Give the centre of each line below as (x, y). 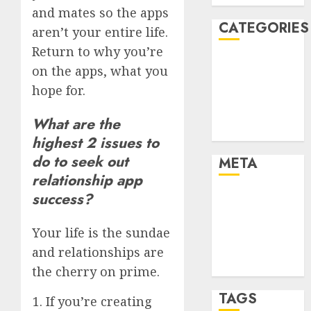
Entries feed (251, 215)
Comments (247, 233)
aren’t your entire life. (100, 32)
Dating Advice (256, 62)
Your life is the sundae (101, 232)
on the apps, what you (100, 70)
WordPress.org (259, 267)
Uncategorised (258, 132)
